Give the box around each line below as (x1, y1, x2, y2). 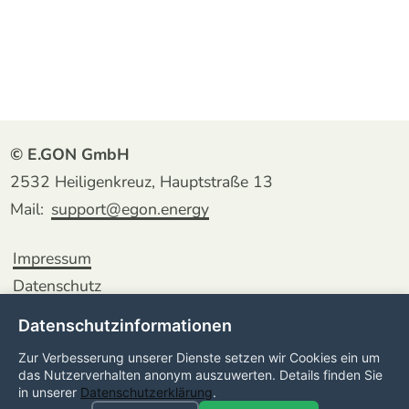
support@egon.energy (51, 198, 210, 221)
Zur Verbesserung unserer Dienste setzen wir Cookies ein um (18, 350, 380, 365)
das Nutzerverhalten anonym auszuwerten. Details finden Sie (18, 367, 383, 383)
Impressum (13, 247, 92, 270)
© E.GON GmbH (10, 143, 131, 166)
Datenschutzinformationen (18, 316, 232, 335)
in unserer (18, 384, 80, 400)
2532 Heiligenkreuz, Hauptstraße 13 (10, 171, 274, 194)
